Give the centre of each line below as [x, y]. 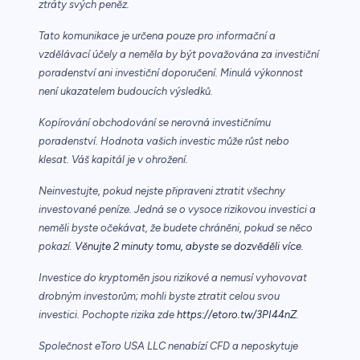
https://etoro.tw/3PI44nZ [237, 315]
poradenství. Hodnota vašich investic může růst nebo [164, 141]
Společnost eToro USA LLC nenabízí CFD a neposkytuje [168, 346]
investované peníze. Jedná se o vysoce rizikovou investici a [177, 210]
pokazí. [57, 247]
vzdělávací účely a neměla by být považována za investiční [179, 55]
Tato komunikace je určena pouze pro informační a [157, 36]
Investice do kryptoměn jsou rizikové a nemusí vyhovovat [173, 278]
